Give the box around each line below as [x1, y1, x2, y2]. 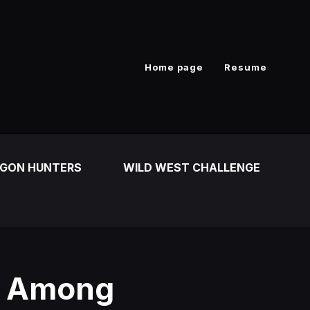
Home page [145, 61, 203, 73]
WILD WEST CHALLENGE [123, 161, 260, 174]
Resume [224, 61, 267, 73]
